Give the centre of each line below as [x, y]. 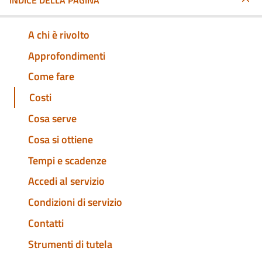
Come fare [51, 77]
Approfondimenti [67, 56]
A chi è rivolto [59, 35]
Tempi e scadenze [67, 160]
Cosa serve [52, 119]
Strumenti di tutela [70, 244]
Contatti [46, 223]
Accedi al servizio [66, 181]
